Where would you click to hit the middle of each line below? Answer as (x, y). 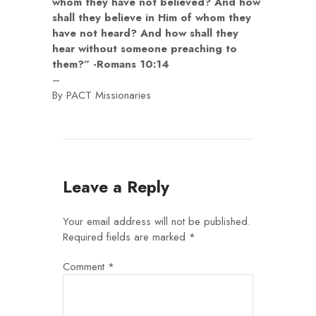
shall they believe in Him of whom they (152, 18)
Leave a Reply (116, 187)
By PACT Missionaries (102, 95)
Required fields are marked (126, 237)
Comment (85, 267)
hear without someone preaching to (145, 49)
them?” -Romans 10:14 (111, 64)
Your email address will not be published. (157, 221)
